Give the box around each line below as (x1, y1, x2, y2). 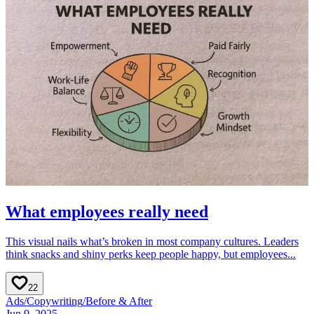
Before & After (86, 295, 152, 308)
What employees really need (6, 203, 208, 221)
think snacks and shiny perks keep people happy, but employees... (6, 248, 296, 261)
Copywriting (27, 295, 83, 308)
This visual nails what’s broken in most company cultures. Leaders (6, 235, 299, 248)
